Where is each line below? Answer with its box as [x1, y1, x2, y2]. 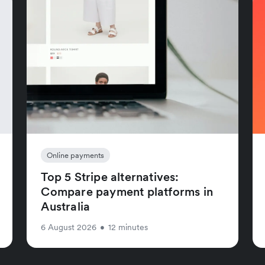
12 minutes [108, 221, 148, 232]
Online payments [47, 150, 105, 160]
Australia [41, 198, 91, 214]
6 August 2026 [41, 221, 97, 232]
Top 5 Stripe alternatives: [41, 169, 179, 185]
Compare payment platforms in [41, 183, 213, 199]
